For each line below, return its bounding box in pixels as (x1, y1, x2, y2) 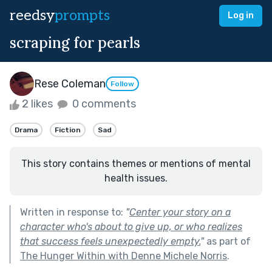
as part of (204, 235, 251, 247)
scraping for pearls (10, 33, 140, 52)
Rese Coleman (34, 76, 106, 90)
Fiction (55, 125, 81, 134)
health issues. (104, 172, 168, 184)
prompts (55, 7, 110, 24)
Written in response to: (20, 206, 126, 218)
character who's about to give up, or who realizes (20, 220, 242, 233)
